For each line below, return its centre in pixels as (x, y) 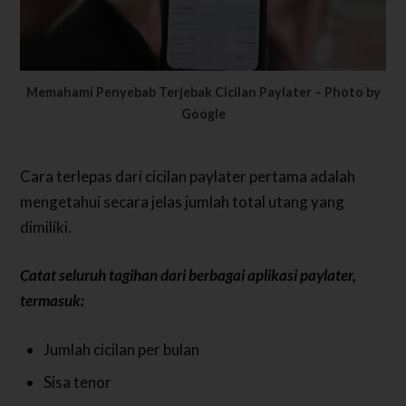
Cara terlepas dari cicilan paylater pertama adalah (188, 176)
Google (203, 114)
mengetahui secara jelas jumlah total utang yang (183, 201)
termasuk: (53, 301)
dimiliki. (46, 227)
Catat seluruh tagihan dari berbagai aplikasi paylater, (188, 275)
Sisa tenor (77, 382)
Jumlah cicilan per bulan (121, 349)
